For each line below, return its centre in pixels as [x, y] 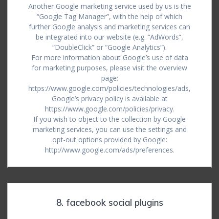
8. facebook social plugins [109, 203]
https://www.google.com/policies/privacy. [109, 109]
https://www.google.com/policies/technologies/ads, [109, 88]
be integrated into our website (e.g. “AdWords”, [109, 37]
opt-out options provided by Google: [109, 140]
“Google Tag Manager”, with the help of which [109, 16]
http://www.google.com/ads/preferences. [109, 150]
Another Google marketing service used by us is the [109, 6]
